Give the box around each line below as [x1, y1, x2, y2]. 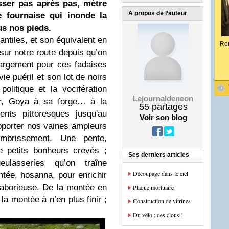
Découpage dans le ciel [133, 169, 188, 177]
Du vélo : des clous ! [133, 211, 183, 219]
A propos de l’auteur [128, 10, 187, 17]
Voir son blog [139, 113, 187, 122]
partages [149, 102, 188, 112]
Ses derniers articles [128, 151, 189, 158]
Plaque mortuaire [133, 183, 174, 191]
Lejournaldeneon [133, 94, 193, 103]
